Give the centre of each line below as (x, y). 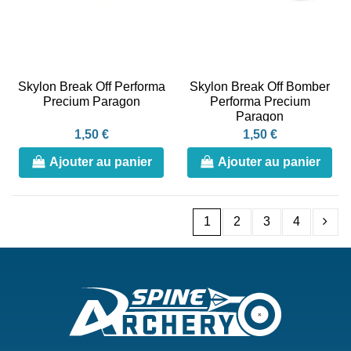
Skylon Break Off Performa (91, 86)
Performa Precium (260, 101)
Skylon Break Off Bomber (260, 86)
